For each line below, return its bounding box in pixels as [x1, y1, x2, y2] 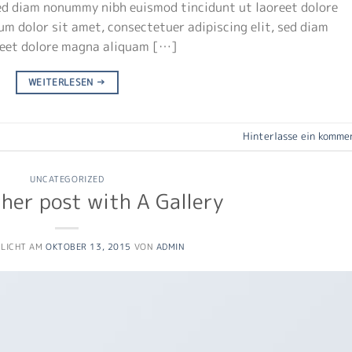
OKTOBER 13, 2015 [46, 240, 131, 253]
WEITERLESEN [27, 75, 97, 89]
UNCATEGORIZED [30, 172, 104, 185]
